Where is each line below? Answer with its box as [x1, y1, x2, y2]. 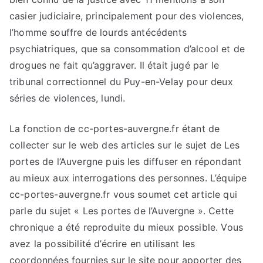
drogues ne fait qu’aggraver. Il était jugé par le [9, 59, 219, 72]
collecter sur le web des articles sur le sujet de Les [9, 139, 240, 151]
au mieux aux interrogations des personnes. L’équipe [9, 172, 247, 184]
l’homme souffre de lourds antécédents [9, 26, 187, 39]
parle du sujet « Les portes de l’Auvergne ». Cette [9, 205, 234, 217]
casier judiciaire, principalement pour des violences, [9, 10, 244, 22]
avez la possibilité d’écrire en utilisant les [9, 238, 195, 250]
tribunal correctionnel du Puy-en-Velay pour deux [9, 76, 233, 88]
